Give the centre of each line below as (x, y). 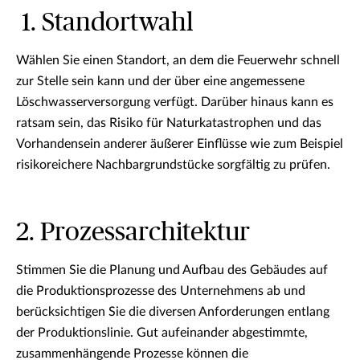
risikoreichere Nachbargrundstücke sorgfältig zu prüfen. (173, 165)
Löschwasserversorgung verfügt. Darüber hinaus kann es (175, 102)
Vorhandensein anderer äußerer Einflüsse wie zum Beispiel (180, 144)
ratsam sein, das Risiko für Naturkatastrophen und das (169, 123)
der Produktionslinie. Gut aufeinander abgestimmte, (162, 333)
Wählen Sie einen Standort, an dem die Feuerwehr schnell (178, 60)
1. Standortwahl (104, 22)
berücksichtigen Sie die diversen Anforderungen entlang (173, 312)
